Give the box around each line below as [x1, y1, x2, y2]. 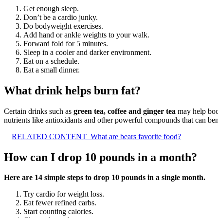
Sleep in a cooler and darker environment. [23, 48, 151, 56]
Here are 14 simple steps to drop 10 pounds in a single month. [4, 173, 205, 182]
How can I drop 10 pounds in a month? [4, 150, 197, 163]
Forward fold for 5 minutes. [23, 39, 108, 48]
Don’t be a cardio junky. [23, 13, 98, 21]
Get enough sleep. [23, 4, 79, 13]
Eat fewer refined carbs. [23, 199, 96, 207]
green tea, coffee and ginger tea [73, 107, 176, 115]
